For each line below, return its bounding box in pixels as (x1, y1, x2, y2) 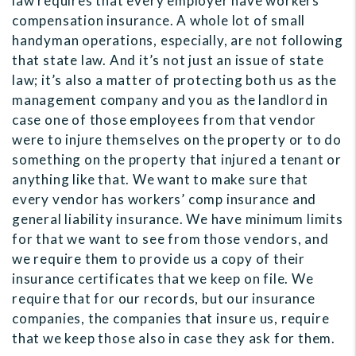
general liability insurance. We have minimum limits (12, 211, 343, 228)
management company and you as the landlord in (12, 91, 328, 109)
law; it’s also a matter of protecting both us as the (12, 72, 337, 89)
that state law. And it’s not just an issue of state (12, 52, 324, 69)
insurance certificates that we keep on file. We (12, 270, 314, 288)
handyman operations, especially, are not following (12, 32, 343, 49)
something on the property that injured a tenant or (12, 151, 342, 168)
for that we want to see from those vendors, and (12, 230, 329, 248)
